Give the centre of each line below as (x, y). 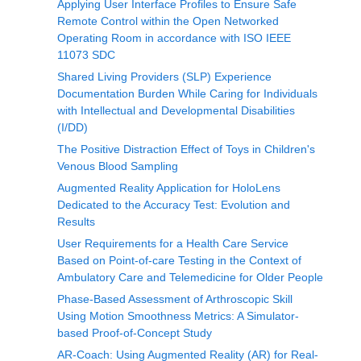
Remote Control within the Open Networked (168, 21)
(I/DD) (73, 127)
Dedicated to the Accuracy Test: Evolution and (174, 205)
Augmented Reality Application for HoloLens (169, 188)
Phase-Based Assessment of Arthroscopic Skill (175, 299)
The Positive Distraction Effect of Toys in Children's (186, 149)
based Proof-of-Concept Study (135, 333)
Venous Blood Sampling (118, 166)
